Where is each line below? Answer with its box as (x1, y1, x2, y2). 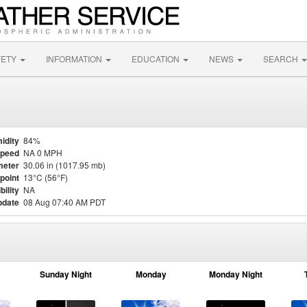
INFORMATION (46, 53, 104, 64)
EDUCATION (132, 53, 182, 64)
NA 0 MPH (23, 147, 62, 158)
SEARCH (263, 53, 300, 64)
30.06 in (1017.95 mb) (23, 159, 106, 171)
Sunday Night (40, 268, 92, 280)
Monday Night (209, 268, 262, 280)
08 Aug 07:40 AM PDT (23, 196, 106, 208)
